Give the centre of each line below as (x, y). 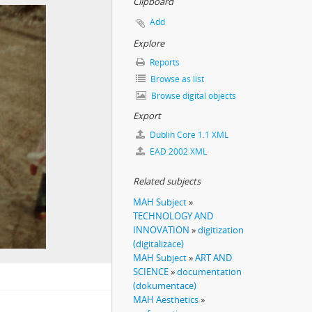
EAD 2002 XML (177, 151)
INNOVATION (161, 230)
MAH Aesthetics (166, 299)
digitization (221, 230)
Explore (149, 43)
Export (147, 116)
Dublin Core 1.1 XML (188, 135)
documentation (209, 272)
